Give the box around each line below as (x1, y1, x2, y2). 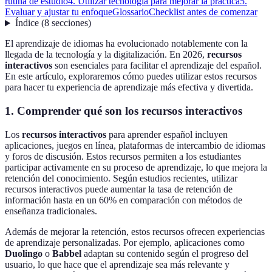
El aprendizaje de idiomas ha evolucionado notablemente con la (5, 38, 248, 49)
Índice (15, 18, 39, 29)
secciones (51, 18, 88, 29)
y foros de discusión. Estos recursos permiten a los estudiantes (5, 151, 241, 161)
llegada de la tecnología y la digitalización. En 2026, (5, 49, 207, 60)
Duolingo (5, 248, 42, 259)
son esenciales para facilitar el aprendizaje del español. (52, 60, 262, 71)
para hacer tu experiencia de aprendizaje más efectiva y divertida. (5, 82, 253, 93)
